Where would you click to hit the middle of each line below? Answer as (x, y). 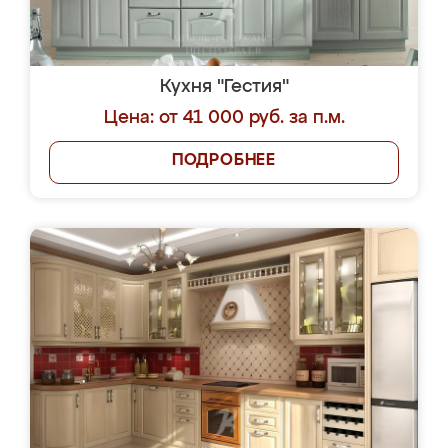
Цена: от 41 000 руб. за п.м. (224, 118)
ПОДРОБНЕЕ (224, 161)
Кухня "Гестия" (224, 87)
